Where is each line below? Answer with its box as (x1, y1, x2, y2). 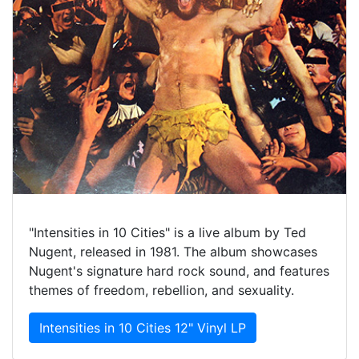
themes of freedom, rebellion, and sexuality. (29, 282, 294, 299)
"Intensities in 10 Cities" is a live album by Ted (29, 224, 306, 241)
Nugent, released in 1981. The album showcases (29, 244, 317, 260)
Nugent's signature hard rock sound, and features (29, 263, 329, 280)
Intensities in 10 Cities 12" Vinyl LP (39, 320, 246, 337)
